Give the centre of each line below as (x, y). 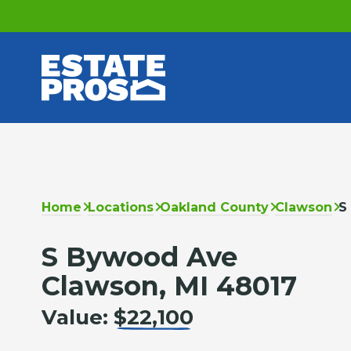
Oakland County (215, 207)
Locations (121, 207)
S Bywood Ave (140, 256)
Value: (78, 317)
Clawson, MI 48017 (170, 285)
